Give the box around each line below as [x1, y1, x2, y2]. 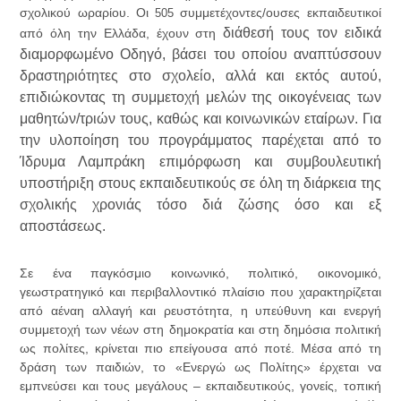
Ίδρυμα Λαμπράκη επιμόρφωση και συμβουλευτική [20, 154, 381, 170]
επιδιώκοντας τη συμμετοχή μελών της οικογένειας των [20, 90, 381, 106]
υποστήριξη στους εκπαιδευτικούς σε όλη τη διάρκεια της [20, 175, 381, 192]
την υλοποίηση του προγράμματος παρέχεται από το [20, 132, 381, 149]
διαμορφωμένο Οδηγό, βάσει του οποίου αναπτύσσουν [20, 47, 381, 63]
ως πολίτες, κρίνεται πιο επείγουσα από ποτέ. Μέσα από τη [20, 341, 381, 356]
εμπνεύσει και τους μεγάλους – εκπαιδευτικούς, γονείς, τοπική [20, 379, 381, 394]
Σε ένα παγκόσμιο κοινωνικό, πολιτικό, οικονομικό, [20, 266, 381, 281]
